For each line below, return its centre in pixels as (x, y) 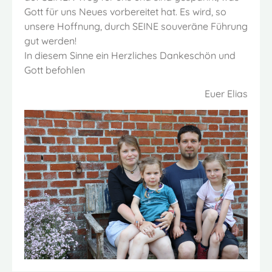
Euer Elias (226, 94)
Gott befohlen (55, 70)
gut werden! (50, 41)
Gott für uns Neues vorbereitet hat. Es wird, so (125, 12)
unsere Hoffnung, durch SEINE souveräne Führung (136, 26)
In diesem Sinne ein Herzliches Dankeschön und (130, 56)
